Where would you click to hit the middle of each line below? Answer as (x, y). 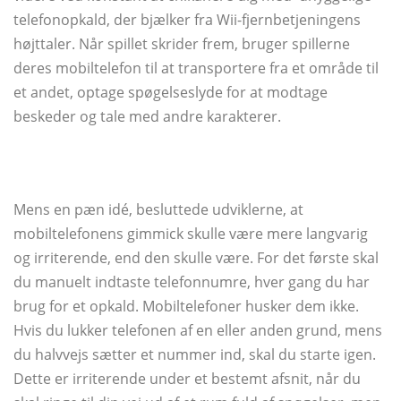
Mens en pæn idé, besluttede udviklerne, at (158, 210)
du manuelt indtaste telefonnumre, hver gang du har (192, 282)
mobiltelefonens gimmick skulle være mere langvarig (191, 234)
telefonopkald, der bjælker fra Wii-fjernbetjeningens (187, 20)
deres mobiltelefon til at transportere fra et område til (196, 68)
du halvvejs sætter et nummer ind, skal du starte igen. (195, 355)
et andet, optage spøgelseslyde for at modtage (171, 93)
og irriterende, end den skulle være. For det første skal (196, 258)
